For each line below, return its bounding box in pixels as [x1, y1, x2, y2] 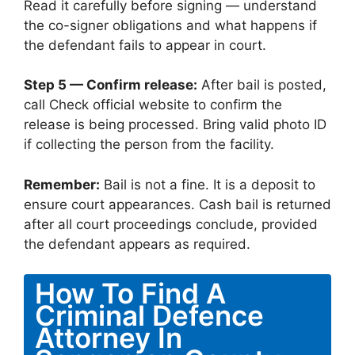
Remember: [24, 176, 100, 193]
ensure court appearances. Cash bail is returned [24, 196, 331, 212]
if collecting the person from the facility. [24, 136, 274, 152]
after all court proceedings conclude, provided [24, 216, 318, 232]
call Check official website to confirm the [24, 97, 282, 113]
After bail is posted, [197, 77, 326, 93]
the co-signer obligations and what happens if [24, 17, 317, 33]
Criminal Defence [35, 299, 264, 332]
